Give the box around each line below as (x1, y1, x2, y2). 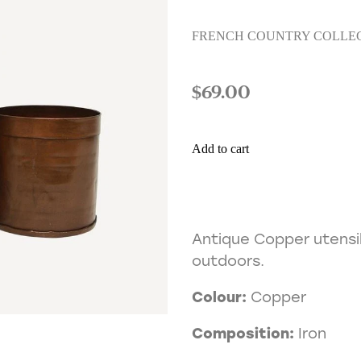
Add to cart (191, 142, 249, 156)
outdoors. (191, 251, 264, 271)
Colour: (191, 287, 247, 307)
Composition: (191, 323, 294, 343)
